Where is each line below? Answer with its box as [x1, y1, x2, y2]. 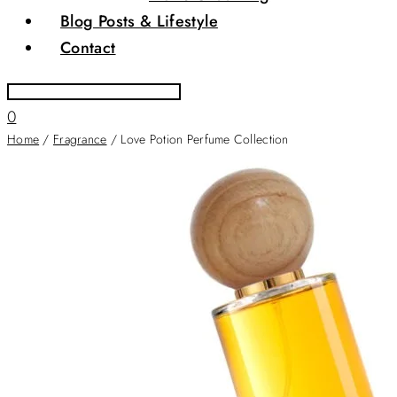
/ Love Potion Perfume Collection [106, 129, 289, 148]
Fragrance [52, 129, 107, 148]
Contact [60, 35, 116, 59]
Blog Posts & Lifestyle [60, 9, 218, 33]
